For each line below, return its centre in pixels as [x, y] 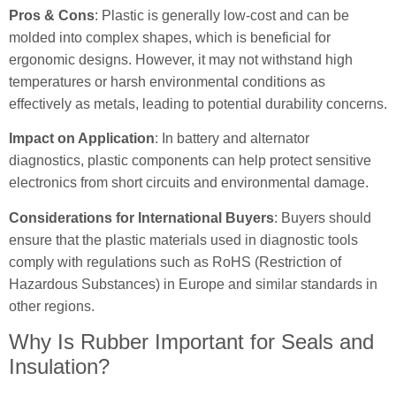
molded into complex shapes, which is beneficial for [170, 37]
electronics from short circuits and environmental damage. [189, 183]
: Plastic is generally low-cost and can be [222, 15]
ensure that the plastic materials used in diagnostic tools [183, 240]
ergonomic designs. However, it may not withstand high [181, 59]
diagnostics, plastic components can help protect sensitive [190, 161]
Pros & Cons [52, 15]
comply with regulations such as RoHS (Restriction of [175, 262]
